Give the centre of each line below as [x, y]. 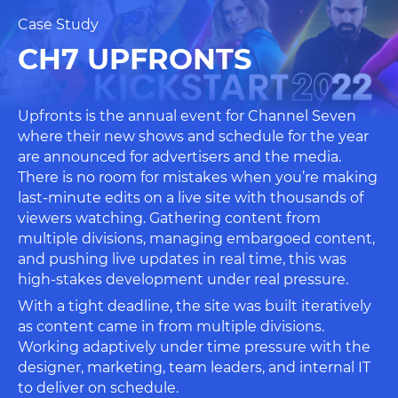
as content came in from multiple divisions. [171, 326]
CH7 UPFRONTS [135, 59]
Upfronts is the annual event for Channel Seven [187, 116]
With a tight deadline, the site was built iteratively [195, 306]
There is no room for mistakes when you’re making [198, 177]
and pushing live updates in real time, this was [182, 259]
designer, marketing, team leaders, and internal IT [194, 367]
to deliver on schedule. [98, 388]
